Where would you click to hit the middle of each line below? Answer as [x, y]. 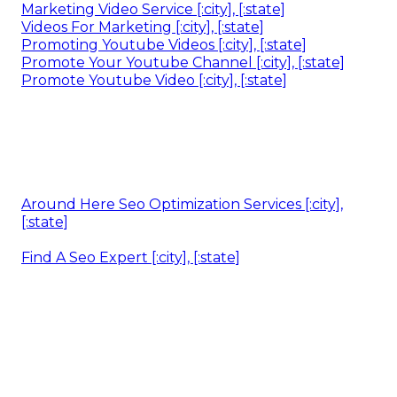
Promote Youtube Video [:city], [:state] [154, 80]
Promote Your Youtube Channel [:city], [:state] [183, 62]
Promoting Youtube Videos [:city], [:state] [164, 44]
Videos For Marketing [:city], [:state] [143, 27]
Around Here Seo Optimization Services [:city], [182, 204]
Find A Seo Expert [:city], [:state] [131, 257]
